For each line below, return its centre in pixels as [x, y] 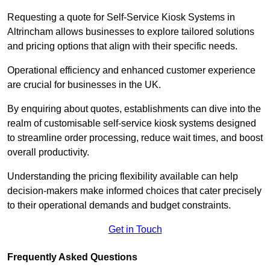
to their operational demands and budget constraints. [119, 206]
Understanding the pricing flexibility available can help [123, 177]
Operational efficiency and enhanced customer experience [131, 71]
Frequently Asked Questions [72, 257]
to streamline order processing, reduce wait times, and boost [135, 138]
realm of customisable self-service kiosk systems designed [132, 124]
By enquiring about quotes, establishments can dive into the [134, 109]
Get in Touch [135, 230]
